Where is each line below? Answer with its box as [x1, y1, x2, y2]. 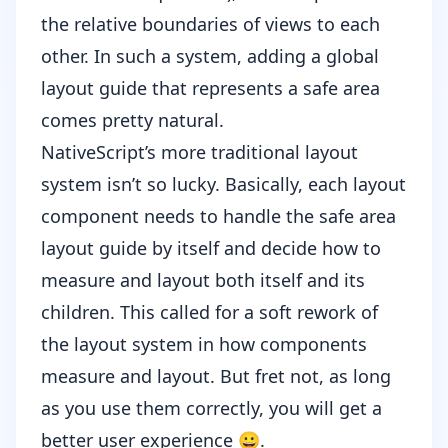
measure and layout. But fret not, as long [41, 364, 391, 389]
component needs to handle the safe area [41, 204, 396, 229]
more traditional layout [161, 140, 358, 165]
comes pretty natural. [41, 108, 224, 133]
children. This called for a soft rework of [41, 300, 378, 325]
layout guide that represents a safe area [41, 76, 380, 101]
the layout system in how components [41, 332, 367, 357]
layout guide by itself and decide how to [41, 236, 381, 261]
